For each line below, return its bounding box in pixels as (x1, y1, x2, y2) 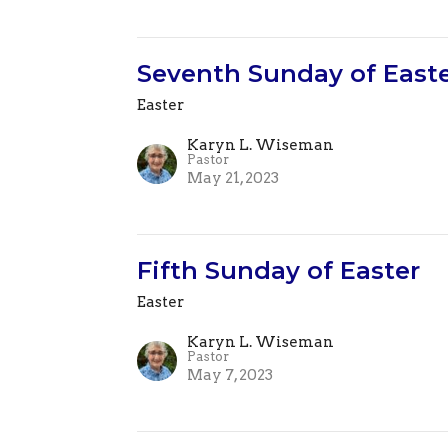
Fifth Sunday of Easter (137, 256, 421, 286)
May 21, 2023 (187, 169, 280, 188)
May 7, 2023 (187, 366, 274, 385)
